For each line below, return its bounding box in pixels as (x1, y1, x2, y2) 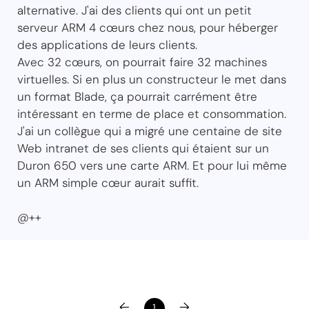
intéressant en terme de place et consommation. (17, 106, 286, 122)
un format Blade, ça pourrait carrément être (17, 89, 257, 105)
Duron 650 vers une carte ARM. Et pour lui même (17, 158, 287, 174)
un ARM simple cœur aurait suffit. (17, 175, 199, 191)
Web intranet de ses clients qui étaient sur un (17, 141, 269, 157)
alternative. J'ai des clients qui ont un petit (17, 3, 252, 19)
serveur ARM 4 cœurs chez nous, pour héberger (17, 20, 278, 36)
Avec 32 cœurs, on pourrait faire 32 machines (17, 54, 267, 70)
